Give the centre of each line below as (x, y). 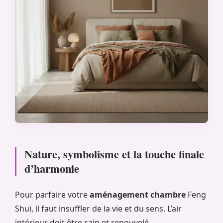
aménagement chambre (138, 194)
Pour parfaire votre (52, 194)
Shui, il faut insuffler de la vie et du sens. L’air (98, 208)
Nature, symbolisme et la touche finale (114, 154)
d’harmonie (52, 168)
